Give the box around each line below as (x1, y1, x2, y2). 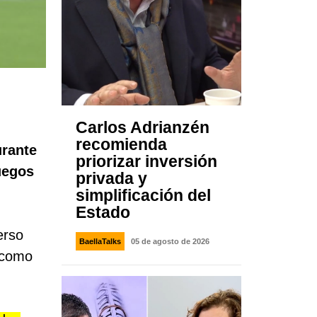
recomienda (76, 136, 168, 154)
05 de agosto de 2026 (131, 237, 210, 246)
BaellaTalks (79, 237, 122, 246)
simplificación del (76, 187, 212, 204)
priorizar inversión (76, 153, 218, 171)
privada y (76, 170, 148, 188)
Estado (76, 204, 131, 221)
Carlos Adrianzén (76, 119, 210, 137)
